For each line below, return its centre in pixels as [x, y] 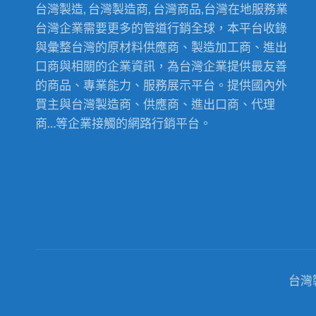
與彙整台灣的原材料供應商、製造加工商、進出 [162, 47]
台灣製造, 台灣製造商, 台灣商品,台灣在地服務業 [162, 9]
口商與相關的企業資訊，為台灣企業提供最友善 [162, 66]
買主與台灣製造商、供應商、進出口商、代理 [156, 104]
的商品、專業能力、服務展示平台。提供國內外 [162, 85]
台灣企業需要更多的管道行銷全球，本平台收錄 [162, 28]
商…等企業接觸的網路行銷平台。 [124, 123]
